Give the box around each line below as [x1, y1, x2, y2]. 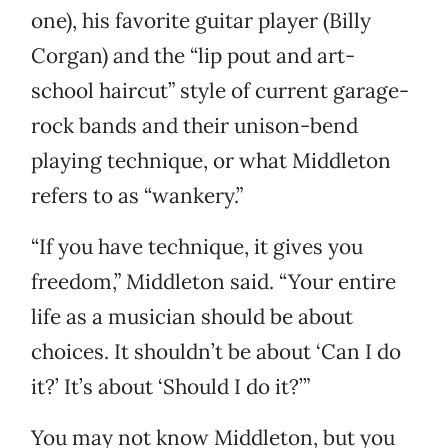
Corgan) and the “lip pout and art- [31, 42, 355, 70]
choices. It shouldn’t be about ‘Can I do [31, 338, 401, 366]
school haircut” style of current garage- [31, 77, 409, 105]
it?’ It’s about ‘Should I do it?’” [31, 373, 310, 401]
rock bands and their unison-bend [31, 112, 358, 140]
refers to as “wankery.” [31, 182, 243, 210]
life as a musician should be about [31, 303, 353, 331]
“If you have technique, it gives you [31, 233, 363, 261]
